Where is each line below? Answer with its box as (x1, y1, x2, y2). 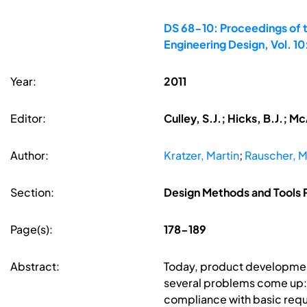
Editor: (10, 111, 46, 126)
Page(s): (10, 222, 53, 237)
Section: (10, 185, 54, 200)
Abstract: (10, 259, 60, 274)
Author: (10, 148, 49, 163)
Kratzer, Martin (163, 148, 239, 163)
